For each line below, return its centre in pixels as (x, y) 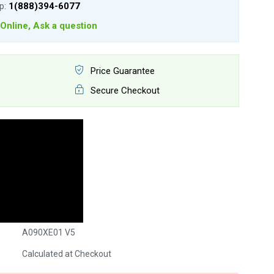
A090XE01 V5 (48, 232)
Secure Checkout (124, 91)
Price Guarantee (121, 71)
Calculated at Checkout (66, 254)
